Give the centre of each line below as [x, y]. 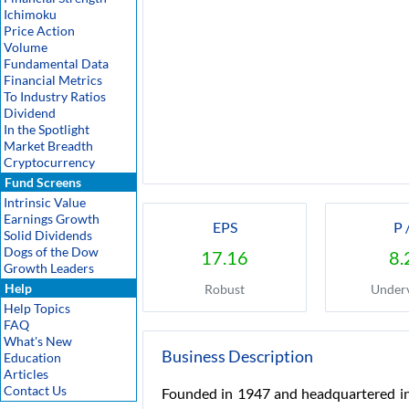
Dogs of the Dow [51, 252]
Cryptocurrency [49, 162]
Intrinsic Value [45, 202]
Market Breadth [48, 146]
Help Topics [37, 308]
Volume [26, 47]
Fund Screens [42, 182]
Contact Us [35, 390]
